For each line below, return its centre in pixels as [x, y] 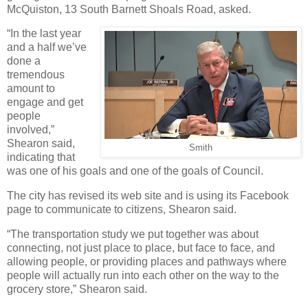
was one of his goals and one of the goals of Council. [135, 171]
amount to [31, 89]
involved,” [31, 130]
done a [24, 61]
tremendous [36, 75]
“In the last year [44, 34]
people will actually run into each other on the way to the [143, 276]
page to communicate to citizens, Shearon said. [122, 210]
